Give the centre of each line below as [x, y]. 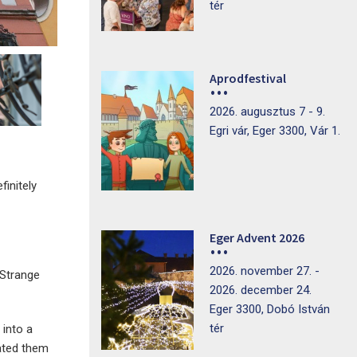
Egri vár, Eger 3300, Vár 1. [275, 131]
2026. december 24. [260, 290]
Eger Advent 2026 [257, 237]
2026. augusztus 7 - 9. [267, 112]
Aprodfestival [247, 78]
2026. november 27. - [264, 271]
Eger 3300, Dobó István [269, 309]
